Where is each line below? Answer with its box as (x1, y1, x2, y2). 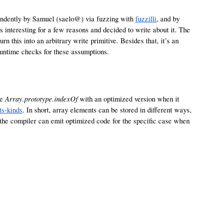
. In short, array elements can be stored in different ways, (22, 105, 192, 114)
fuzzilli (135, 14, 156, 23)
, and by (156, 14, 180, 23)
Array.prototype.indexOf (5, 94, 78, 104)
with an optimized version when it (78, 94, 179, 104)
